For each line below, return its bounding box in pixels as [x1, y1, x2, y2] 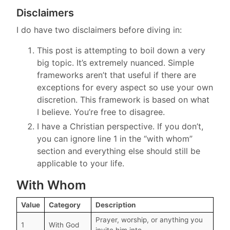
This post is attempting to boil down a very [37, 45, 205, 55]
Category [49, 200, 81, 209]
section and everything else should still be [37, 145, 200, 156]
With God [49, 220, 79, 229]
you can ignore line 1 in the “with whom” [37, 133, 193, 144]
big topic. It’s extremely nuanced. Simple [37, 57, 194, 68]
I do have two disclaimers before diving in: [16, 24, 182, 35]
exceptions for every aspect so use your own [37, 82, 213, 92]
